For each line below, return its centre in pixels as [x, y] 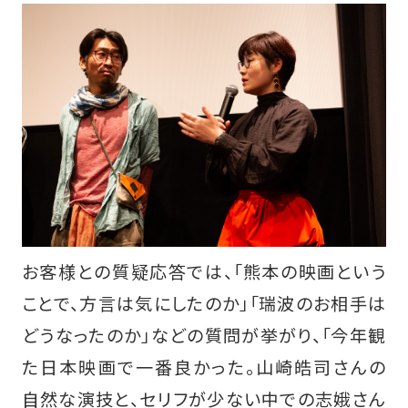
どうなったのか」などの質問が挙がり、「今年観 [204, 335]
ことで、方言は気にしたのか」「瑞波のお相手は [204, 303]
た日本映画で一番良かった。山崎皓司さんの [204, 367]
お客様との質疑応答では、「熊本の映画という [204, 271]
